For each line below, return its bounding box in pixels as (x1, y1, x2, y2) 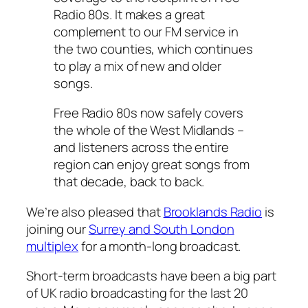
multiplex (26, 236, 79, 255)
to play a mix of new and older (54, 57, 221, 76)
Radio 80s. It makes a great (54, 5, 206, 24)
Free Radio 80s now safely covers (54, 104, 243, 122)
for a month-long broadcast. (78, 236, 241, 255)
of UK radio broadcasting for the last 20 (26, 284, 248, 302)
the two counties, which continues (54, 40, 253, 58)
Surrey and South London (88, 219, 234, 238)
